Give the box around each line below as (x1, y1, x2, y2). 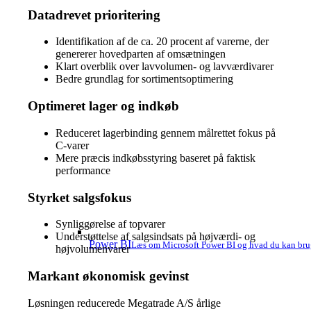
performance (55, 164, 110, 176)
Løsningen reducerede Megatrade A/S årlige (27, 296, 221, 309)
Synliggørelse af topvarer (55, 218, 165, 230)
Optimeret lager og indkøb (27, 99, 179, 114)
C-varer (55, 139, 89, 151)
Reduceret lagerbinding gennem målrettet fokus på (55, 126, 276, 139)
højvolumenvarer (55, 243, 130, 255)
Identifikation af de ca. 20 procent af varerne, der (55, 35, 269, 48)
